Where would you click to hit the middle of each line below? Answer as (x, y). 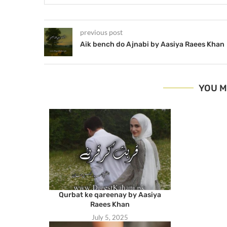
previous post (101, 32)
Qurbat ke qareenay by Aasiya (110, 195)
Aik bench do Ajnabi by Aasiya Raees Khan (152, 44)
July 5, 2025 (110, 217)
